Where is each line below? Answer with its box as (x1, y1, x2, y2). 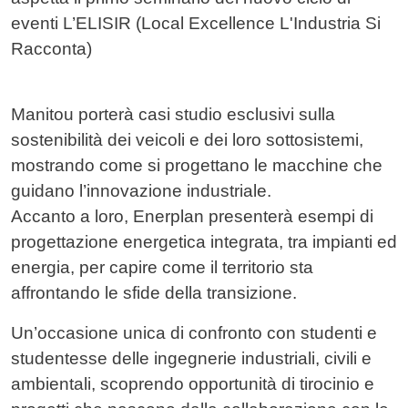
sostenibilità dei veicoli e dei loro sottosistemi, (11, 130, 363, 150)
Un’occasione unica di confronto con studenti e (11, 323, 377, 343)
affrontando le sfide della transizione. (11, 283, 297, 303)
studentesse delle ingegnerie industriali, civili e (11, 349, 372, 369)
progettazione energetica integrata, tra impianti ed (11, 232, 397, 252)
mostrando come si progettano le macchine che (11, 156, 382, 176)
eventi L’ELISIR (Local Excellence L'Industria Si (11, 14, 381, 34)
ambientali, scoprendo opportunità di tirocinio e (11, 374, 374, 394)
